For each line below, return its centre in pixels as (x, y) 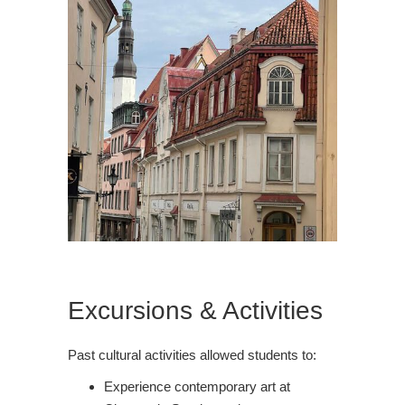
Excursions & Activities (195, 310)
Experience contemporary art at (197, 386)
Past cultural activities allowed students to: (192, 354)
